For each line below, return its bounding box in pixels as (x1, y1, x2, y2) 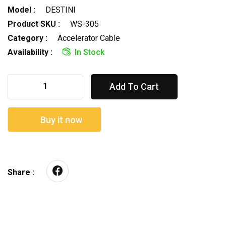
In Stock (75, 47, 104, 57)
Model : (8, 5, 35, 15)
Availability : (8, 47, 52, 57)
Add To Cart (109, 81, 159, 92)
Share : (8, 167, 34, 177)
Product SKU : (8, 19, 60, 29)
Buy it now (38, 114, 82, 125)
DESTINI (45, 5, 76, 15)
